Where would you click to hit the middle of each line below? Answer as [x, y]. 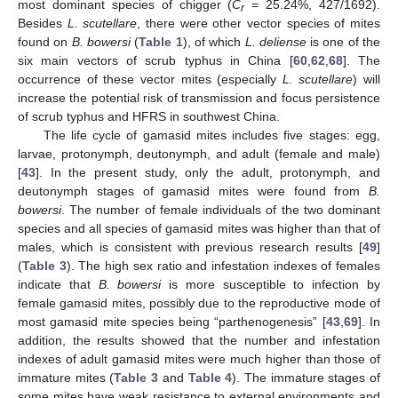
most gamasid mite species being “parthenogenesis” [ [172, 321]
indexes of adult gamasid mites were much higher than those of [199, 358]
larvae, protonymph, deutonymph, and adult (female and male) [199, 153]
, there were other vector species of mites [259, 23]
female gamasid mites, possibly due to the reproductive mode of [199, 302]
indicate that [58, 284]
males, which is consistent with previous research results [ [190, 247]
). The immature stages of [306, 377]
